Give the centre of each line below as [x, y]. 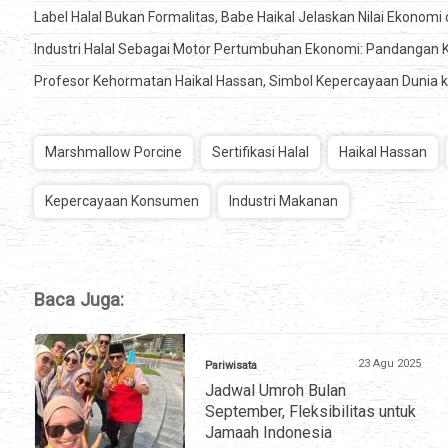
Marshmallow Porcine [113, 152]
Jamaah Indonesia [268, 433]
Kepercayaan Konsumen [122, 201]
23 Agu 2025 [389, 364]
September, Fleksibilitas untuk [310, 412]
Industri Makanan [283, 201]
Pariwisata [231, 366]
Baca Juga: [79, 300]
